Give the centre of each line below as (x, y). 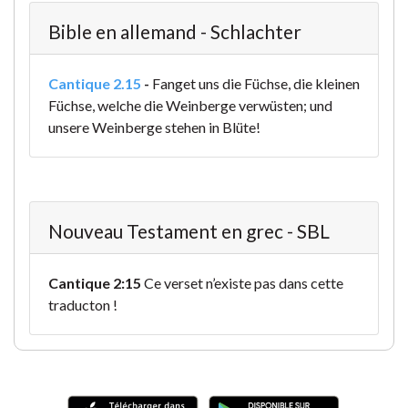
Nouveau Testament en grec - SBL (189, 231)
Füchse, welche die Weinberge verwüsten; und (190, 106)
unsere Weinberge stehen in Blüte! (154, 127)
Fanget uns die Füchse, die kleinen (256, 84)
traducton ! (83, 305)
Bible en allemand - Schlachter (175, 32)
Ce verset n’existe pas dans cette (242, 283)
